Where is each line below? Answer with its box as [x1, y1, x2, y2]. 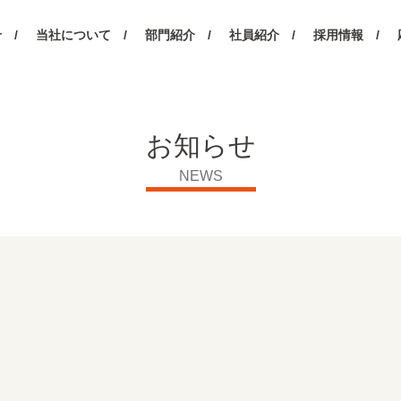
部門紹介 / [145, 28, 211, 42]
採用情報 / [313, 28, 380, 42]
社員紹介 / [229, 28, 295, 42]
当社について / [36, 28, 127, 42]
